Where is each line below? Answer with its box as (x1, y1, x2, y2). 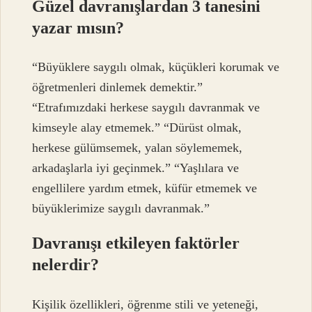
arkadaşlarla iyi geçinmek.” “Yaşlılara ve (32, 161, 240, 175)
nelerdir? (32, 256, 100, 274)
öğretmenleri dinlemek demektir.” (32, 80, 203, 95)
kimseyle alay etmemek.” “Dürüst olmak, (32, 120, 242, 135)
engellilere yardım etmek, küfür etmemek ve (32, 181, 258, 196)
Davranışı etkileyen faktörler (32, 234, 240, 253)
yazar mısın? (32, 19, 125, 38)
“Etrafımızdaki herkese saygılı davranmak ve (32, 100, 260, 115)
